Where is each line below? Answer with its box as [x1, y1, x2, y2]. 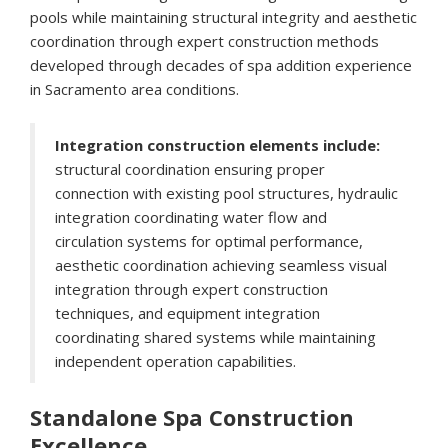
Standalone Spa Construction [30, 402, 354, 433]
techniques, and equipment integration [55, 303, 320, 324]
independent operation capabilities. [55, 351, 296, 372]
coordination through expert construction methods [30, 31, 379, 52]
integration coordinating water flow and [55, 207, 327, 228]
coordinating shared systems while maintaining [55, 327, 376, 348]
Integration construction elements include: [55, 135, 380, 156]
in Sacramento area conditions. [30, 79, 239, 100]
